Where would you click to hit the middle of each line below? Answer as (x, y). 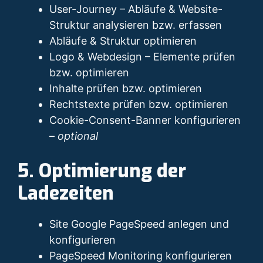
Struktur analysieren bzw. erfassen (136, 25)
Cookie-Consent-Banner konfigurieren (145, 120)
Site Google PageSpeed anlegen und (139, 224)
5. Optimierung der (102, 171)
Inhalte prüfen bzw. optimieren (126, 89)
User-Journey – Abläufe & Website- (136, 9)
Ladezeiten (66, 193)
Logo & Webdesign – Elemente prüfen (142, 57)
